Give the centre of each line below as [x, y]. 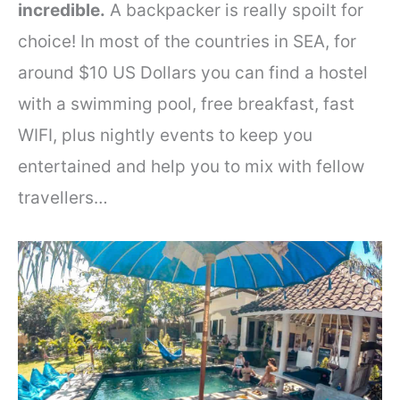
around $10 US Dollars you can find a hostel [193, 73]
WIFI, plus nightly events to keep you [165, 136]
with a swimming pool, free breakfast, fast [186, 104]
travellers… [63, 198]
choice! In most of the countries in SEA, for [187, 42]
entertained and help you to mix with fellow [191, 167]
